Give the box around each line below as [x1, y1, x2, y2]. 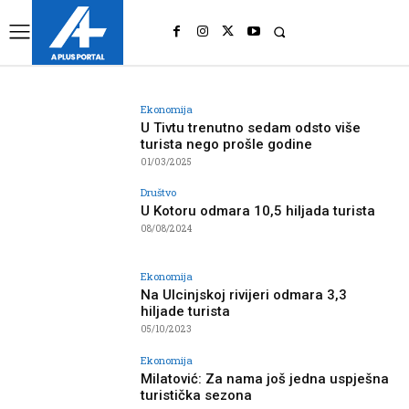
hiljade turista [141, 303, 231, 320]
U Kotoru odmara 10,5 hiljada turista [141, 203, 376, 220]
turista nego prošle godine [141, 135, 313, 152]
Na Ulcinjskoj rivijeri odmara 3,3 [141, 287, 348, 304]
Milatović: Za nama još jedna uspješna [141, 370, 390, 387]
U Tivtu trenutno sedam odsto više [141, 119, 362, 136]
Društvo [141, 185, 177, 200]
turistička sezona [141, 386, 253, 404]
